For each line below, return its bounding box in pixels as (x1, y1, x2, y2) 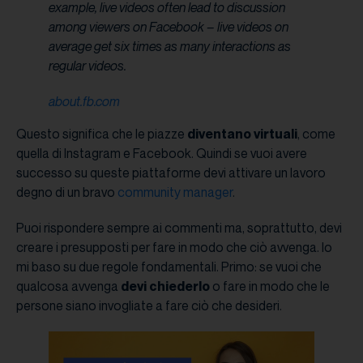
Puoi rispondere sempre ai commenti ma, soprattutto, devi (16, 220, 342, 237)
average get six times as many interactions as (49, 38, 291, 55)
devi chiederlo (121, 278, 210, 295)
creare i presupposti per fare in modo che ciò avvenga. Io (16, 239, 332, 256)
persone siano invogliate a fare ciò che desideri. (16, 297, 282, 314)
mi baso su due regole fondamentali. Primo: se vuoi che (16, 258, 322, 275)
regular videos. (49, 58, 126, 75)
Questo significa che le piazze (16, 126, 187, 143)
